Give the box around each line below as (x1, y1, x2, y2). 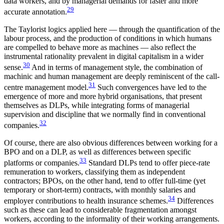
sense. (4, 62, 23, 71)
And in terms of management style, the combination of (30, 62, 202, 71)
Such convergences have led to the (95, 83, 206, 92)
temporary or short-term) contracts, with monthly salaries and (4, 185, 195, 194)
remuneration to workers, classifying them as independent (4, 167, 185, 176)
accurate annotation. (4, 7, 67, 16)
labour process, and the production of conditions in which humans (4, 33, 211, 42)
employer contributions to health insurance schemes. (4, 196, 168, 205)
